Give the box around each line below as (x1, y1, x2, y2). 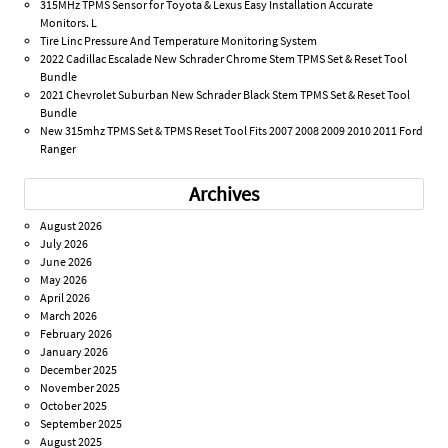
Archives (189, 181, 259, 208)
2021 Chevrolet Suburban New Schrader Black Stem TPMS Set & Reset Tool (40, 86, 411, 102)
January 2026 (40, 344, 109, 360)
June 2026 (40, 254, 93, 270)
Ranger (40, 140, 77, 156)
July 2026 (40, 236, 89, 252)
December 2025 (40, 362, 118, 378)
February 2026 (40, 326, 113, 342)
